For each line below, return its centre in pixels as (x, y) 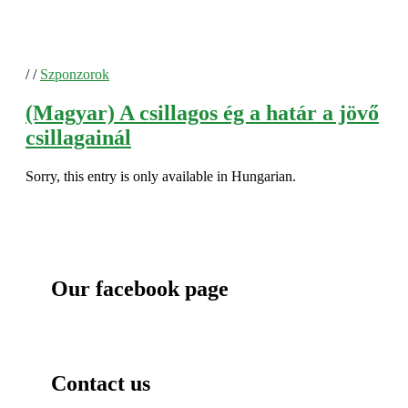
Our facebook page (140, 288)
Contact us (101, 384)
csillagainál (78, 137)
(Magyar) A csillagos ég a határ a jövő (202, 112)
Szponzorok (75, 74)
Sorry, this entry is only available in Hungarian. (161, 176)
